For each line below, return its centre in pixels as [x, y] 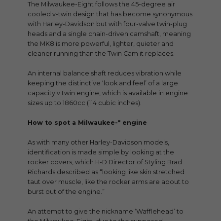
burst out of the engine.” [66, 192]
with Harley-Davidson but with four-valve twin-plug [107, 24]
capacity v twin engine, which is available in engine [108, 93]
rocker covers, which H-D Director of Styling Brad [105, 162]
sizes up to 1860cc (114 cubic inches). [85, 103]
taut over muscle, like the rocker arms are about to [108, 182]
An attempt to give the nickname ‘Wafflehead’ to [106, 212]
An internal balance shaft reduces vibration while [105, 74]
